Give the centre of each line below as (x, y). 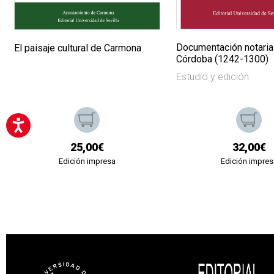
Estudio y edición (213, 76)
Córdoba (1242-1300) (223, 59)
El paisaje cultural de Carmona (78, 48)
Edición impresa (87, 161)
